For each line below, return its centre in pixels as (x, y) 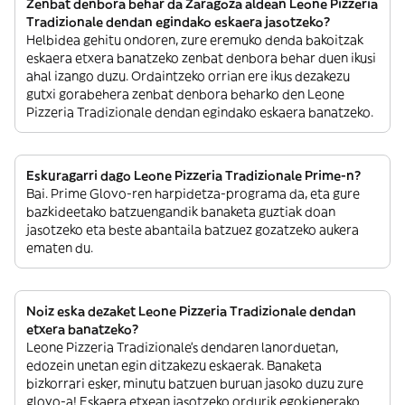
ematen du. (60, 248)
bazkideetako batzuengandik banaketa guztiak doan (181, 212)
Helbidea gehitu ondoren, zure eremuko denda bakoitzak (195, 40)
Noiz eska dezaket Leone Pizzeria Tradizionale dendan (191, 311)
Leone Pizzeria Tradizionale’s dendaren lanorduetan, (182, 347)
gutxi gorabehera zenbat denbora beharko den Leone (185, 94)
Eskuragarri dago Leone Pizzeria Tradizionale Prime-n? (193, 175)
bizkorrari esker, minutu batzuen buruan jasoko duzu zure (195, 383)
